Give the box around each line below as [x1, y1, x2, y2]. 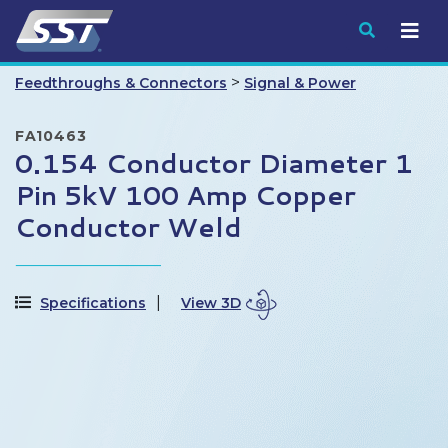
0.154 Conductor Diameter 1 [15, 145, 413, 181]
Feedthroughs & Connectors [15, 74, 227, 92]
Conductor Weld [15, 209, 242, 245]
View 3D [181, 294, 241, 313]
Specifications [40, 294, 146, 313]
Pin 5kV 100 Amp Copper [15, 177, 356, 213]
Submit [374, 20, 433, 39]
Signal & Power [244, 74, 356, 92]
